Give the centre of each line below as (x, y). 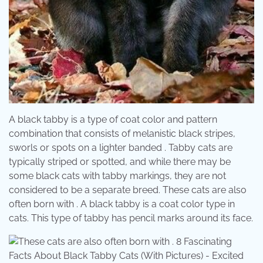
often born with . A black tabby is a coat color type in (122, 204)
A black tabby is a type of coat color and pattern (113, 119)
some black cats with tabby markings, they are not (117, 176)
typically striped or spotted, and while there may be (120, 161)
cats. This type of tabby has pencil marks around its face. (131, 218)
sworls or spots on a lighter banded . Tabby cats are (121, 147)
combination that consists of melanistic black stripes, (122, 133)
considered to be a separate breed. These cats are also (128, 190)
